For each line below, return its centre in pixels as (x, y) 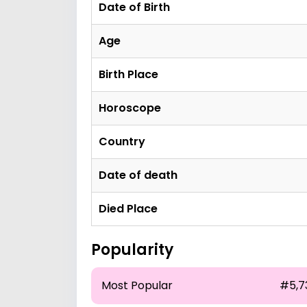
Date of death (138, 175)
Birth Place (128, 74)
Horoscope (130, 108)
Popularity (132, 250)
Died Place (128, 209)
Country (122, 142)
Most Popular (137, 285)
